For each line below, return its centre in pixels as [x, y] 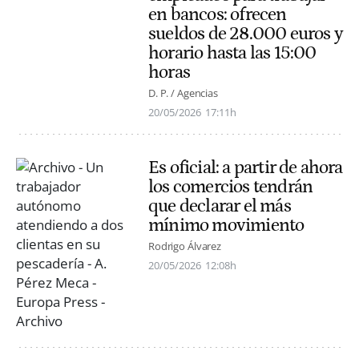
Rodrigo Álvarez [185, 246]
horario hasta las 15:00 [232, 52]
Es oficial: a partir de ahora [246, 167]
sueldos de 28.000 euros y [246, 33]
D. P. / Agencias [183, 93]
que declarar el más [220, 206]
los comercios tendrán [231, 186]
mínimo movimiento [226, 225]
